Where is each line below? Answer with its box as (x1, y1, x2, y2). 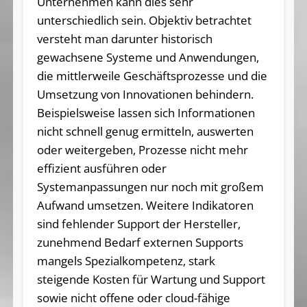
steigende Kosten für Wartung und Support (36, 271, 265, 288)
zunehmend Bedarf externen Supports (36, 234, 243, 251)
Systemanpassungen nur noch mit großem (36, 179, 264, 195)
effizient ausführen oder (36, 160, 167, 177)
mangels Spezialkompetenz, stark (36, 253, 215, 269)
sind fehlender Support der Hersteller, (36, 216, 241, 232)
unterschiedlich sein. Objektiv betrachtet (36, 12, 251, 29)
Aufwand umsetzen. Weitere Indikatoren (36, 197, 254, 214)
